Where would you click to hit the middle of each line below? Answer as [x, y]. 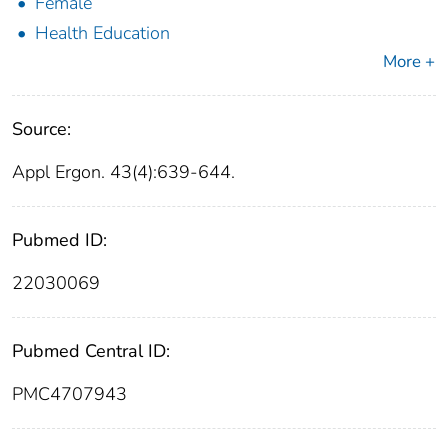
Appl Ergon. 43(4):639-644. [123, 172]
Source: [41, 129]
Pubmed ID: [59, 240]
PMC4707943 [69, 394]
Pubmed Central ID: [91, 351]
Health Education [102, 33]
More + [409, 62]
